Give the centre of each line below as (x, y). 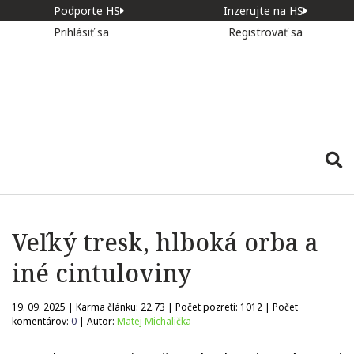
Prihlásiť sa (83, 32)
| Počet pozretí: (203, 307)
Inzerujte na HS (264, 11)
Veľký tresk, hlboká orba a (165, 242)
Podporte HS (87, 11)
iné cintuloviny (102, 273)
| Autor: (97, 321)
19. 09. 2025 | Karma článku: (76, 307)
